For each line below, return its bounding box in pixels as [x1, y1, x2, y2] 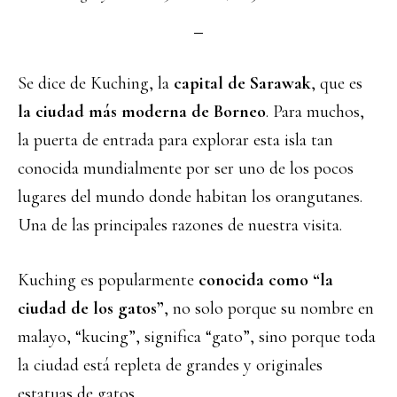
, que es [311, 73, 362, 94]
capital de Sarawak [169, 73, 311, 94]
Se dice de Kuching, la [18, 73, 169, 94]
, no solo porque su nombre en [164, 298, 374, 319]
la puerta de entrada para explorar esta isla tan [18, 129, 333, 151]
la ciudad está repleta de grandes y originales [18, 354, 323, 376]
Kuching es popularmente [18, 269, 194, 291]
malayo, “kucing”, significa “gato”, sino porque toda [18, 326, 376, 347]
